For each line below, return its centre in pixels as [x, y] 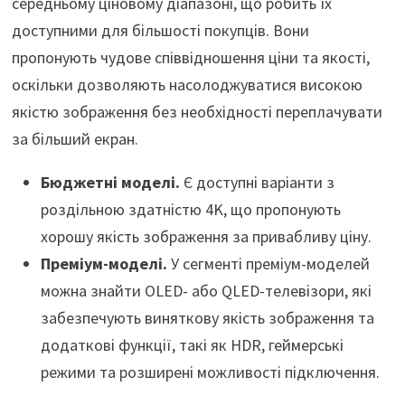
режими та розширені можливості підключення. [210, 372]
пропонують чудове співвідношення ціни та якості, [190, 58]
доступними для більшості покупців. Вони [160, 31]
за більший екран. [75, 139]
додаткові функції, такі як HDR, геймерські [192, 345]
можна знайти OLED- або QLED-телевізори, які [206, 291]
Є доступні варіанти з [257, 183]
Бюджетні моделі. [110, 183]
